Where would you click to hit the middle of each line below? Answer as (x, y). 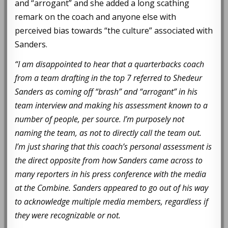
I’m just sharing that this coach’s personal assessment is (113, 146)
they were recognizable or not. (68, 215)
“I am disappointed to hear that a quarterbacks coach (110, 64)
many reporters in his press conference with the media (111, 174)
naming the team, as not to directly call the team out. (108, 133)
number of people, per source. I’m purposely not (100, 119)
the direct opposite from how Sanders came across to (109, 160)
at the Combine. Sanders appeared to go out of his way (112, 188)
